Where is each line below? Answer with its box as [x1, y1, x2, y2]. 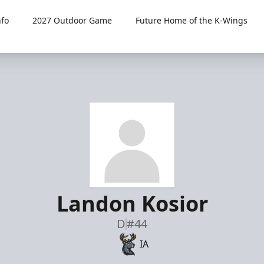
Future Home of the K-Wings [136, 15, 248, 26]
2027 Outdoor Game [32, 15, 113, 26]
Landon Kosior [56, 189, 208, 218]
